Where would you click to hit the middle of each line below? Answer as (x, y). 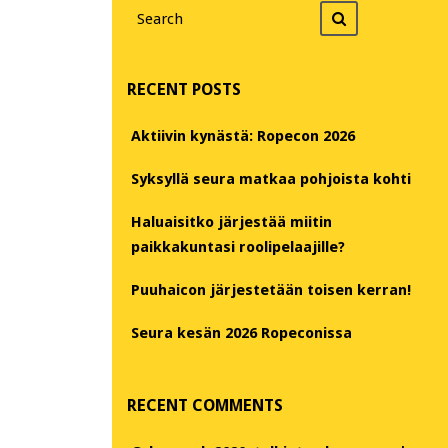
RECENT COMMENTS (205, 406)
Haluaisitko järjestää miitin (231, 221)
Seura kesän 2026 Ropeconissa (241, 332)
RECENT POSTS (184, 89)
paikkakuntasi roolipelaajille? (238, 246)
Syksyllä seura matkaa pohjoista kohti (271, 178)
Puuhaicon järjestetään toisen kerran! (271, 289)
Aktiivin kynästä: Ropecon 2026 (243, 135)
